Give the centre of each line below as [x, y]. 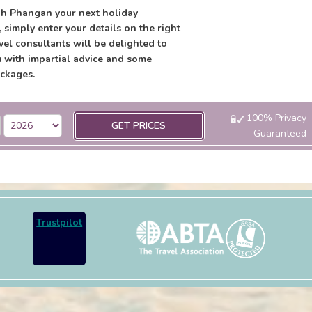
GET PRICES [139, 126]
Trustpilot [60, 223]
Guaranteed [280, 133]
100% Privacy [275, 118]
